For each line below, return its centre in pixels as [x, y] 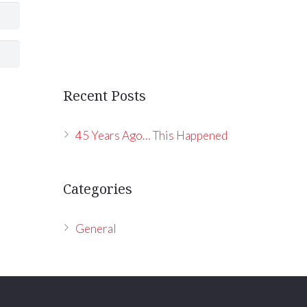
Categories [98, 189]
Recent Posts [105, 96]
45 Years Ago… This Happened [151, 135]
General [96, 229]
